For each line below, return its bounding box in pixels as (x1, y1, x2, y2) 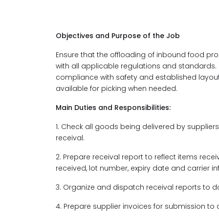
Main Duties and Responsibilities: (56, 103, 171, 112)
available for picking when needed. (56, 84, 177, 93)
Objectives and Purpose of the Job (56, 31, 180, 41)
